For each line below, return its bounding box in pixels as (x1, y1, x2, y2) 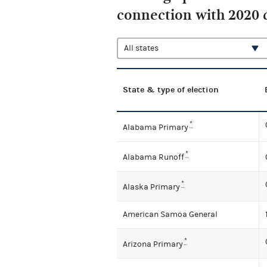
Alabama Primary (123, 122, 188, 132)
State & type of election (123, 85, 219, 95)
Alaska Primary (123, 182, 180, 192)
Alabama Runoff (123, 152, 184, 162)
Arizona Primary (123, 239, 183, 249)
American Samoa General (123, 210, 218, 220)
